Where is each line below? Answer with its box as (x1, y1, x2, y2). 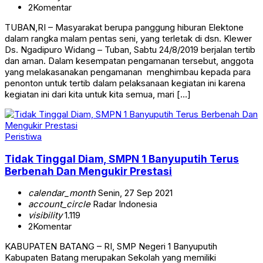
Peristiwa (5, 131, 42, 143)
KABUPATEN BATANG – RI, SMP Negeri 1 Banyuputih (5, 241, 217, 252)
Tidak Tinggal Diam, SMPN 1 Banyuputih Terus (5, 152, 239, 165)
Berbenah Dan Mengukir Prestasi (5, 164, 172, 177)
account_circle (28, 198, 90, 210)
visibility (28, 210, 62, 221)
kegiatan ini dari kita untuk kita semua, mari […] (5, 89, 191, 100)
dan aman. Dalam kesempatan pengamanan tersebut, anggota (5, 55, 254, 67)
